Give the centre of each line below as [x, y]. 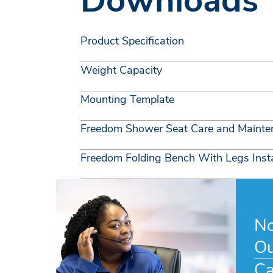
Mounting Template [127, 99]
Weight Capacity [121, 70]
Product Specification [132, 41]
